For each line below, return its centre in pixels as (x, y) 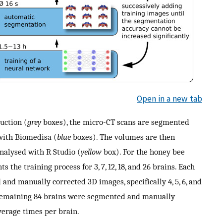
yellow (91, 152)
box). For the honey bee (143, 152)
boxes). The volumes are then (123, 137)
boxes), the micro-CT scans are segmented (115, 122)
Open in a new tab (169, 98)
